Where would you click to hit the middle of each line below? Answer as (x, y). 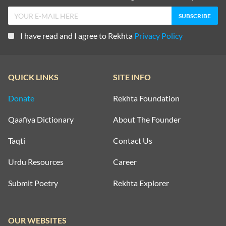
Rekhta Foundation (146, 98)
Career (125, 162)
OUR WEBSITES (37, 220)
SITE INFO (132, 77)
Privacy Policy (158, 36)
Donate (21, 98)
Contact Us (133, 140)
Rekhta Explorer (141, 183)
